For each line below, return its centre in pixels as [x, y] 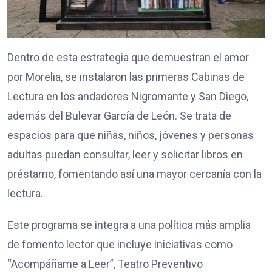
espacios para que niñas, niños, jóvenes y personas [131, 135]
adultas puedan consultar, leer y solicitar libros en [125, 155]
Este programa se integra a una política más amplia [129, 225]
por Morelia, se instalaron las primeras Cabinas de [126, 77]
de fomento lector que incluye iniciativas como [120, 245]
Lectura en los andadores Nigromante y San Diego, [128, 97]
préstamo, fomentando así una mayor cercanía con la [134, 174]
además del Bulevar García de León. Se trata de [119, 116]
